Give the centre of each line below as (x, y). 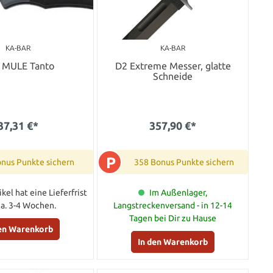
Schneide (173, 76)
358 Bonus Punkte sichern (184, 162)
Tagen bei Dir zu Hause (173, 218)
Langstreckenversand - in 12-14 (173, 206)
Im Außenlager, (179, 193)
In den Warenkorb (173, 242)
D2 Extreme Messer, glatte (173, 66)
